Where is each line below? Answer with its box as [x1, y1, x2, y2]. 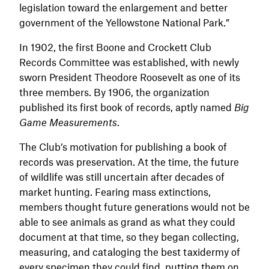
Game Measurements [19, 115, 117, 128]
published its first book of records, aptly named [19, 100, 234, 113]
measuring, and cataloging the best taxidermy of [19, 245, 240, 258]
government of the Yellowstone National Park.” [19, 16, 232, 28]
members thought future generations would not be [19, 200, 250, 213]
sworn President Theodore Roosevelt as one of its [19, 70, 240, 83]
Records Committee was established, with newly [19, 55, 239, 68]
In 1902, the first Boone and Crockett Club [19, 40, 211, 53]
